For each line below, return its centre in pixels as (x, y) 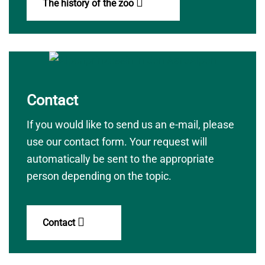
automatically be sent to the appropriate (120, 159)
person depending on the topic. (99, 176)
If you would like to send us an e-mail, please (130, 125)
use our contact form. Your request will (117, 142)
